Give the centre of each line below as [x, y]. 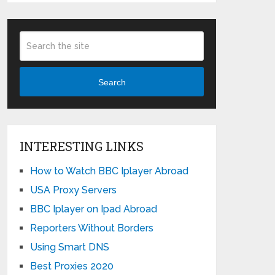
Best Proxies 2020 [72, 266]
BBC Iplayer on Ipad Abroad [94, 209]
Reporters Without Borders [92, 228]
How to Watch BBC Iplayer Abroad [110, 171]
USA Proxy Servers [74, 190]
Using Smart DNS [70, 247]
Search [112, 82]
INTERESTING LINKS [82, 146]
